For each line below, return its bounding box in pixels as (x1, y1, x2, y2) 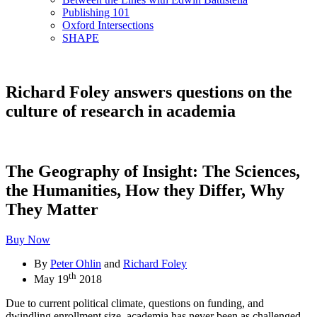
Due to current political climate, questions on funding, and (6, 296, 264, 309)
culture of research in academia (6, 101, 236, 120)
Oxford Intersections (62, 19, 154, 31)
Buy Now (6, 233, 50, 246)
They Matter (6, 200, 98, 219)
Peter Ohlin (50, 257, 101, 270)
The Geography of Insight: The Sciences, (6, 161, 300, 180)
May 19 (34, 272, 69, 285)
